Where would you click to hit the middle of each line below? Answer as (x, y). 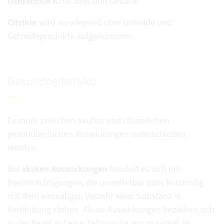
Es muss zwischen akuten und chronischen (88, 120)
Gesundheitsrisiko (52, 81)
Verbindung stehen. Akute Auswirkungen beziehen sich (111, 209)
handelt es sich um (144, 169)
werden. (23, 147)
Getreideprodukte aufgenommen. (71, 36)
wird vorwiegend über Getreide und (104, 22)
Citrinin (22, 22)
